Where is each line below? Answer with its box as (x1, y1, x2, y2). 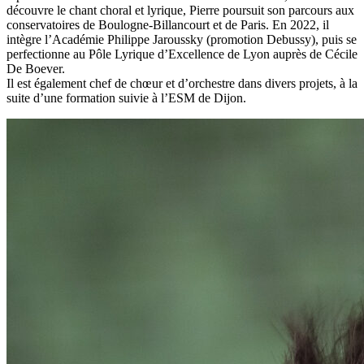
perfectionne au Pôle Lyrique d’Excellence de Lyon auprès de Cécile (6, 46, 357, 61)
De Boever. (6, 61, 65, 76)
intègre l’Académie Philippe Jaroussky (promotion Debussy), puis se (6, 32, 357, 46)
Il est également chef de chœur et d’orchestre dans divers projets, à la (6, 76, 357, 90)
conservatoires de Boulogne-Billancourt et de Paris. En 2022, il (6, 17, 329, 32)
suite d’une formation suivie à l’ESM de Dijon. (6, 90, 246, 105)
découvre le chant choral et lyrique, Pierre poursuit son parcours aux (6, 2, 354, 17)
